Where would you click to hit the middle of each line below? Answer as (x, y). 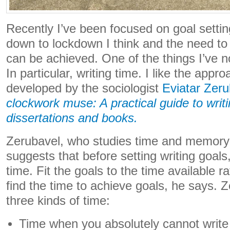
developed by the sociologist (84, 88)
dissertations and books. (72, 118)
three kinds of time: (58, 201)
